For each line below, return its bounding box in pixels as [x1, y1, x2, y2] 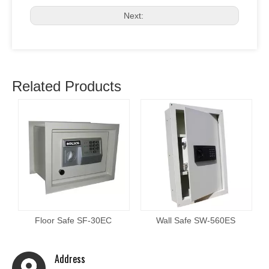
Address [55, 252, 85, 266]
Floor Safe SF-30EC [35, 216, 112, 225]
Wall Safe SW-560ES [156, 216, 235, 225]
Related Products [12, 78, 121, 94]
